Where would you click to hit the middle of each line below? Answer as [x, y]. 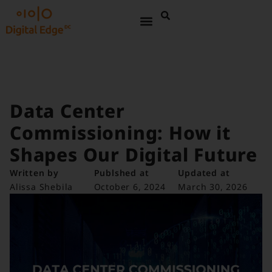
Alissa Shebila [42, 187]
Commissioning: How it [120, 133]
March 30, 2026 [213, 187]
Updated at [204, 173]
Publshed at [121, 173]
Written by [34, 173]
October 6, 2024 [130, 187]
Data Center [67, 111]
